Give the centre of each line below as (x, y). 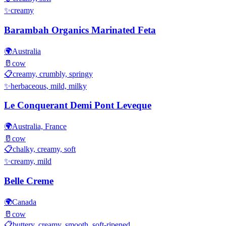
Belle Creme (29, 181)
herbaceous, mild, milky (49, 86)
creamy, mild (31, 161)
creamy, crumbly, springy (53, 74)
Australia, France (39, 127)
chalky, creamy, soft (44, 149)
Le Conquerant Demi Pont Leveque (78, 105)
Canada (24, 202)
